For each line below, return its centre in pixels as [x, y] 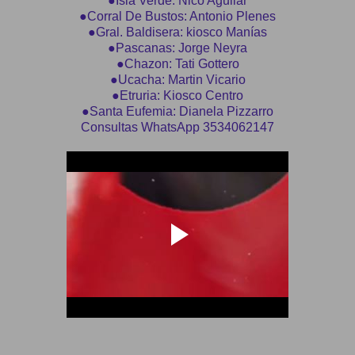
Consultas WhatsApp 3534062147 [177, 127]
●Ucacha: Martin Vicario [177, 79]
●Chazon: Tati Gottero [177, 63]
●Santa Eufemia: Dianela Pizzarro [177, 111]
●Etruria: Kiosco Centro [177, 95]
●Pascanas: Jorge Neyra [177, 48]
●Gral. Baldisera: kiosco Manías [177, 32]
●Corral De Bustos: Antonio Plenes [177, 16]
